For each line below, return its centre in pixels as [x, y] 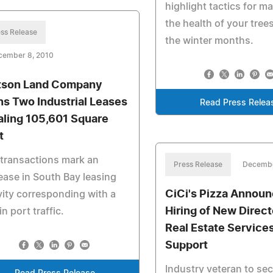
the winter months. [210, 41]
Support [187, 246]
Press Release [198, 165]
